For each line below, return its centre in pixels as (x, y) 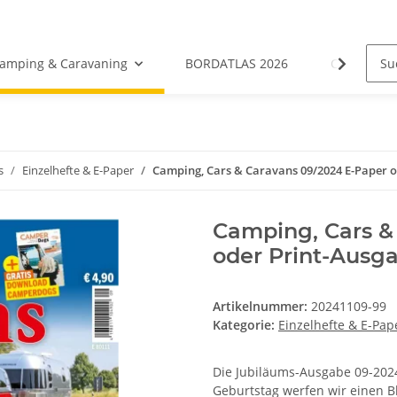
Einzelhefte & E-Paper (78, 170)
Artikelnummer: (262, 306)
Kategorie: (245, 325)
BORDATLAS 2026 (237, 63)
